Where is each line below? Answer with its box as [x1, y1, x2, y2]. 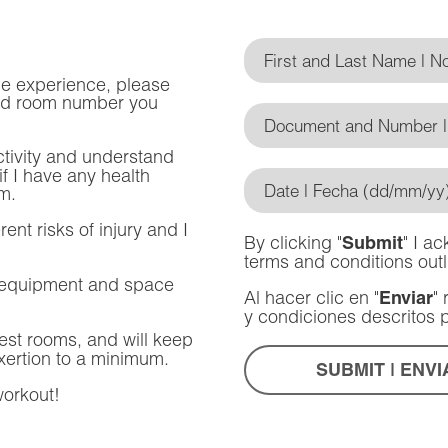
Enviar [379, 287, 433, 308]
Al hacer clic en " [244, 286, 379, 308]
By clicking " [244, 231, 342, 253]
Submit [342, 232, 403, 253]
